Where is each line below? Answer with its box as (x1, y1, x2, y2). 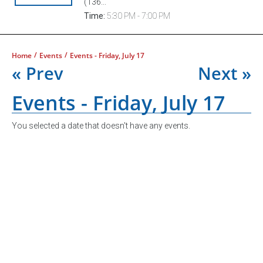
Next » (198, 61, 251, 85)
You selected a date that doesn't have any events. (12, 120, 190, 130)
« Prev (12, 61, 63, 85)
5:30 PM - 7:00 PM (105, 11, 170, 21)
